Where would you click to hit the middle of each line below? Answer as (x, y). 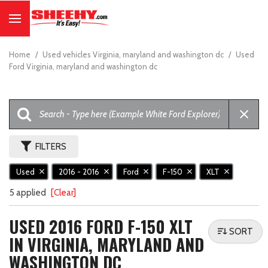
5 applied (29, 193)
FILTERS (51, 147)
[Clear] (63, 193)
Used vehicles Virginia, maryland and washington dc (134, 54)
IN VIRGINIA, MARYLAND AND (106, 245)
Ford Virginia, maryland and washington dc (83, 66)
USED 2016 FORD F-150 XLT (101, 227)
